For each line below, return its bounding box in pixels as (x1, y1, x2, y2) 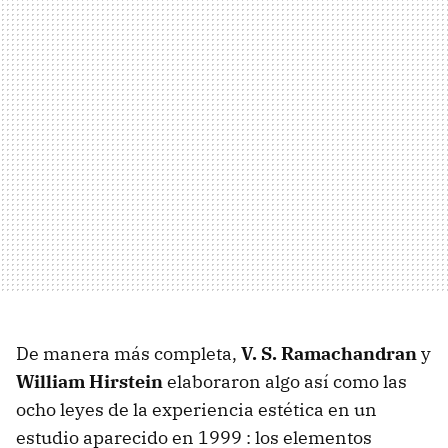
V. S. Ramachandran (241, 342, 417, 365)
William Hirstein (16, 370, 163, 393)
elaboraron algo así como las (163, 370, 407, 393)
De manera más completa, (16, 342, 241, 365)
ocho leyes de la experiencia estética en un (16, 398, 377, 421)
